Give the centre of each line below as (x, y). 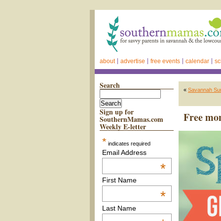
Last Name (119, 208)
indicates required (128, 144)
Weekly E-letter (123, 127)
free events (165, 61)
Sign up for (117, 112)
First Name (119, 180)
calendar (197, 61)
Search (110, 85)
